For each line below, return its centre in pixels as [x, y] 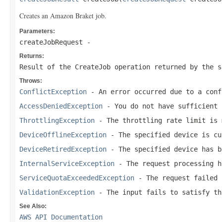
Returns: [32, 56]
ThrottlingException [57, 120]
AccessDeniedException [61, 106]
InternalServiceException [67, 164]
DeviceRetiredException [63, 149]
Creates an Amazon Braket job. [63, 16]
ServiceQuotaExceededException [77, 178]
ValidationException [57, 192]
